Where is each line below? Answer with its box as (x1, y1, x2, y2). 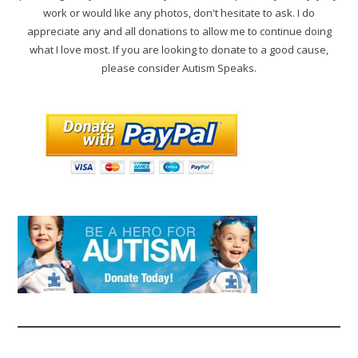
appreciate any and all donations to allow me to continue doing (26, 23, 332, 38)
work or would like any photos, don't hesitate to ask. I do (43, 5, 315, 20)
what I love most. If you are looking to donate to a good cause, (30, 42, 328, 57)
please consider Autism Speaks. (101, 60, 257, 75)
